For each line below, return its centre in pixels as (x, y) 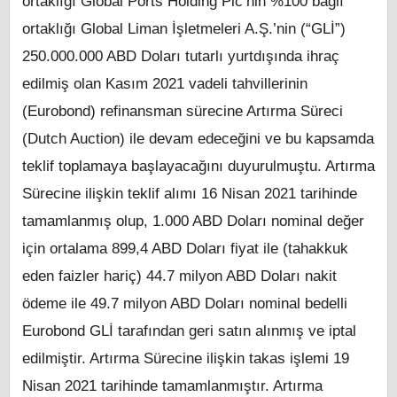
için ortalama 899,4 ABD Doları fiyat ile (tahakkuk (185, 249)
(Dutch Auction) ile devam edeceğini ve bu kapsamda (198, 139)
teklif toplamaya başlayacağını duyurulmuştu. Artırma (198, 167)
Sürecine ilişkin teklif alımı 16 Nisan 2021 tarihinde (190, 194)
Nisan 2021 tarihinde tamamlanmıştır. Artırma (172, 386)
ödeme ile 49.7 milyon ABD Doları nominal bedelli (185, 304)
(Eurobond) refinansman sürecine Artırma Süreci (183, 112)
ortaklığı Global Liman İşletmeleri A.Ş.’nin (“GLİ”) (184, 29)
